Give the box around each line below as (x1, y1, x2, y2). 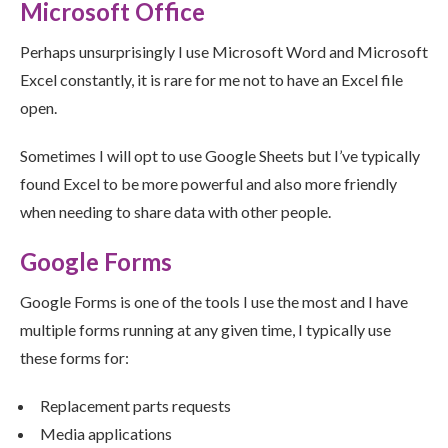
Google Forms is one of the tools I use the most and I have (20, 292, 408, 312)
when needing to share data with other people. (20, 202, 331, 222)
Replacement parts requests (40, 396, 231, 416)
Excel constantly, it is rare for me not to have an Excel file (20, 70, 403, 90)
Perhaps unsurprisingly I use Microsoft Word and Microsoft (20, 42, 428, 62)
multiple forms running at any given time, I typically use (20, 320, 391, 340)
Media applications (40, 424, 172, 444)
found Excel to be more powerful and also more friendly (20, 174, 397, 194)
